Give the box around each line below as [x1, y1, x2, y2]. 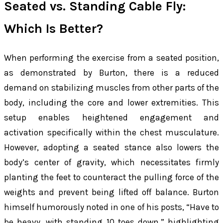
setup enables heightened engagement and [4, 112, 219, 123]
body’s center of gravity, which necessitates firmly [4, 157, 219, 168]
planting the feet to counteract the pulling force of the [4, 172, 219, 183]
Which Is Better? [4, 20, 103, 36]
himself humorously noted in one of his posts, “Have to [4, 202, 219, 213]
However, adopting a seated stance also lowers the [4, 142, 219, 153]
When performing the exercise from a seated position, [4, 53, 219, 63]
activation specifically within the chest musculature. [4, 127, 219, 138]
